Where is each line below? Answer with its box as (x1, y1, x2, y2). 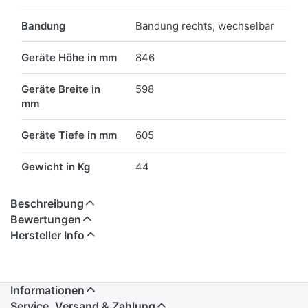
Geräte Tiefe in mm (21, 129, 117, 142)
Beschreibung (10, 197, 84, 211)
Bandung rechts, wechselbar (135, 19, 274, 33)
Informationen (10, 283, 85, 298)
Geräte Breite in (21, 82, 100, 96)
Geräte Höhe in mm (21, 51, 117, 65)
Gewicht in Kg (21, 160, 90, 174)
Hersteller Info (10, 228, 85, 243)
